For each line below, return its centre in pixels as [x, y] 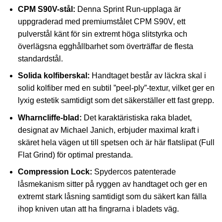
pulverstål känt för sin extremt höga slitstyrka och [102, 34]
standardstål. [40, 58]
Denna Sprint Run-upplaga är [128, 9]
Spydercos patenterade [134, 172]
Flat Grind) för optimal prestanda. [75, 155]
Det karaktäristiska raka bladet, [137, 117]
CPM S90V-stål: [46, 9]
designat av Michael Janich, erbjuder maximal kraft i [108, 130]
